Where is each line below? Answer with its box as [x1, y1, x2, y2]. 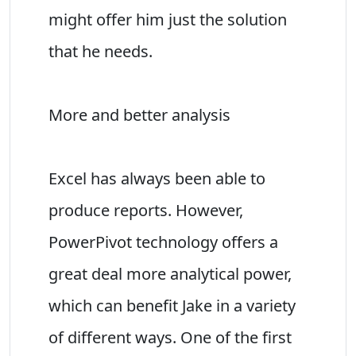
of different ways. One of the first [48, 326, 292, 348]
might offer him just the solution [48, 8, 287, 30]
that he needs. [48, 40, 153, 62]
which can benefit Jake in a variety [48, 294, 296, 316]
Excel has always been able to [48, 167, 265, 189]
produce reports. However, [48, 199, 243, 221]
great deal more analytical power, [48, 262, 292, 284]
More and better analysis [48, 103, 230, 126]
